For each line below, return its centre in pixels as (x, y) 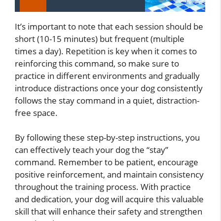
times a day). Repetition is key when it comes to (106, 51)
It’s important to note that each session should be (109, 26)
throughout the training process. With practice (103, 187)
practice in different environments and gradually (107, 75)
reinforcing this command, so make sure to (97, 63)
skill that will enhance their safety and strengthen (109, 212)
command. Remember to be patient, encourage (107, 162)
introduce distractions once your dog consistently (109, 88)
